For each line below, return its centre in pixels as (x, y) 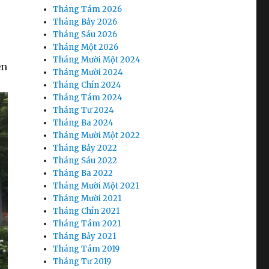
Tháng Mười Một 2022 (97, 136)
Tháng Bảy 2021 (85, 237)
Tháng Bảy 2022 (85, 148)
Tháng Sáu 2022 (85, 161)
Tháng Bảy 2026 (85, 22)
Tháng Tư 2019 (82, 262)
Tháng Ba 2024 (83, 123)
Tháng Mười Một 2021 (96, 186)
